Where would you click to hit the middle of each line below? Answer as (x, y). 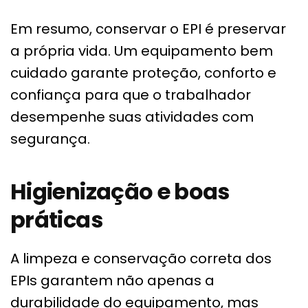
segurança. (50, 139)
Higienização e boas (120, 192)
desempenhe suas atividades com (132, 117)
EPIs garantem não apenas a (112, 281)
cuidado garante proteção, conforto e (143, 73)
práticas (56, 220)
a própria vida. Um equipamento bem (142, 51)
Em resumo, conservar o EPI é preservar (148, 29)
